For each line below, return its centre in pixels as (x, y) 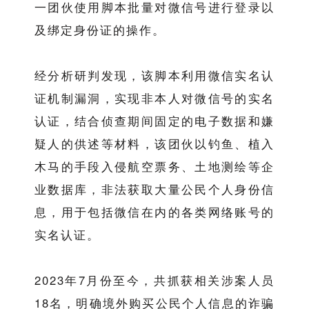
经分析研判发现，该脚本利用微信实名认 (154, 76)
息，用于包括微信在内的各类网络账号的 (154, 212)
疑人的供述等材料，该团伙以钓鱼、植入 (154, 144)
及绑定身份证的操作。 (100, 30)
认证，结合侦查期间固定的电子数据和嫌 (154, 121)
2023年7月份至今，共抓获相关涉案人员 (154, 280)
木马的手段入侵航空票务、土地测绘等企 (154, 167)
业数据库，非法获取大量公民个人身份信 (154, 189)
